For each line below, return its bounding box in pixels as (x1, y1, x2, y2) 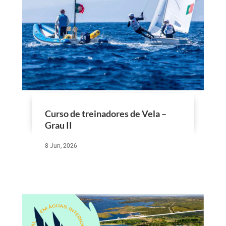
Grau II (44, 119, 72, 131)
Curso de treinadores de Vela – (44, 107, 166, 119)
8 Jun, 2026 (44, 142, 77, 149)
